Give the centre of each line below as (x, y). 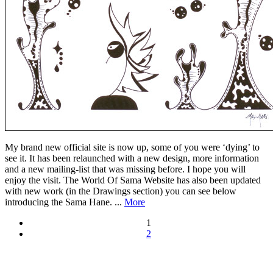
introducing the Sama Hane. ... (65, 202)
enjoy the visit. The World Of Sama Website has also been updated (133, 180)
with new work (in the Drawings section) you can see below (121, 191)
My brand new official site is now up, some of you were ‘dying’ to (132, 147)
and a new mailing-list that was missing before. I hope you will (125, 169)
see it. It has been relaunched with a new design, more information (132, 158)
